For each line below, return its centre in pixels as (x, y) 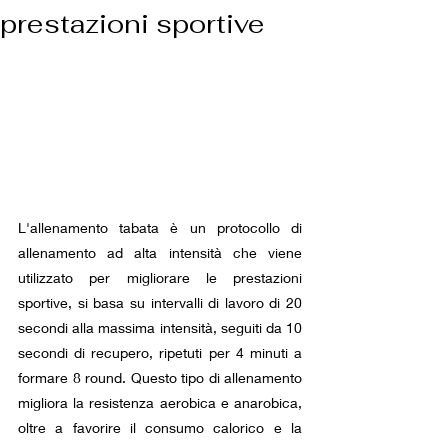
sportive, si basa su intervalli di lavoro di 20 (160, 303)
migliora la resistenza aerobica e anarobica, (160, 403)
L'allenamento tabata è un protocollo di (160, 228)
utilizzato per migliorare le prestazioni (160, 278)
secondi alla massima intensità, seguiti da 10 (160, 328)
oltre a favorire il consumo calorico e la (160, 428)
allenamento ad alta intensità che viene (160, 253)
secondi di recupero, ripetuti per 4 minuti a (160, 353)
